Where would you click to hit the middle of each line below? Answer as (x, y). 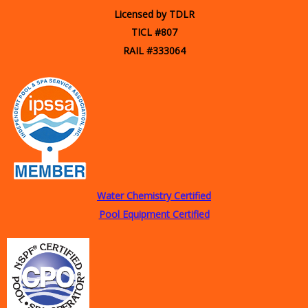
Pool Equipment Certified (154, 214)
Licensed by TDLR (154, 14)
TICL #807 (154, 32)
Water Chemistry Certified (154, 196)
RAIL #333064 (154, 51)
